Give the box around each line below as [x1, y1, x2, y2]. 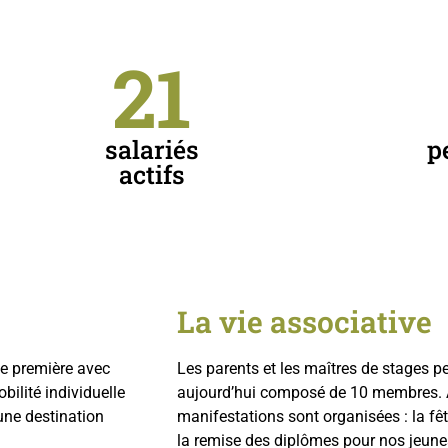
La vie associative [177, 301, 432, 341]
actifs [118, 157, 185, 191]
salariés [104, 132, 199, 166]
